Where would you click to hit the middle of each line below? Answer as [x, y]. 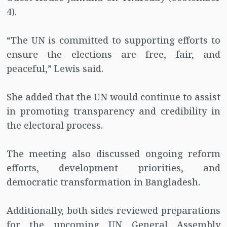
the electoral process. [54, 125]
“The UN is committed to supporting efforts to [113, 40]
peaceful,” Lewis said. [55, 69]
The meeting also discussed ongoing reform [113, 154]
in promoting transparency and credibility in [113, 111]
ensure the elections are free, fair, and [113, 54]
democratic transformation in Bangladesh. [103, 182]
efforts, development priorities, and [113, 168]
